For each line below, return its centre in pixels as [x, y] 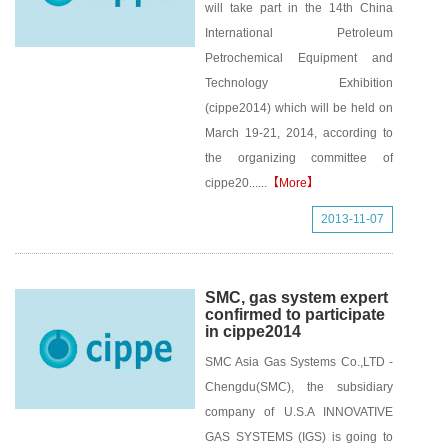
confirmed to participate [295, 314]
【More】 [293, 183]
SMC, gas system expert [296, 297]
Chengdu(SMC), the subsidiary [299, 387]
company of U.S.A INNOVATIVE [299, 412]
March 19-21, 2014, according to [299, 133]
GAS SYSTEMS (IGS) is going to [299, 437]
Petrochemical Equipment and [299, 58]
